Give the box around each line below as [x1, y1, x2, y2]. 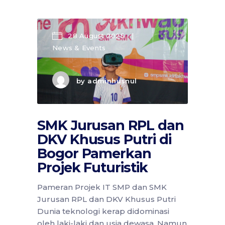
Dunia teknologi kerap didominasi [37, 206, 169, 216]
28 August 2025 [66, 32, 127, 40]
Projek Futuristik [37, 159, 148, 176]
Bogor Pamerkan [37, 145, 151, 162]
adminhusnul [87, 77, 137, 85]
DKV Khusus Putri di [37, 131, 171, 148]
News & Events [52, 44, 106, 52]
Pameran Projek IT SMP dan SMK [37, 182, 167, 192]
